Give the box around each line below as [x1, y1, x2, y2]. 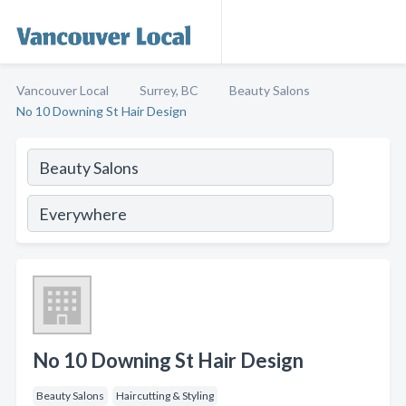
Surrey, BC [140, 82, 198, 98]
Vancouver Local [16, 82, 109, 98]
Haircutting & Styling [116, 389, 214, 402]
